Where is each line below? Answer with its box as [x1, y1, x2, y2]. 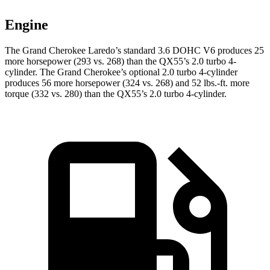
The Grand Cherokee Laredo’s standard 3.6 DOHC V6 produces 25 [5, 45, 264, 56]
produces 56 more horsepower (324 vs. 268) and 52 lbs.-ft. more [5, 78, 250, 89]
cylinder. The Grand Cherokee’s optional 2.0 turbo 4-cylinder [5, 67, 237, 78]
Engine [5, 17, 48, 33]
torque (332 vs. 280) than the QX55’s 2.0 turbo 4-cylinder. [5, 89, 227, 99]
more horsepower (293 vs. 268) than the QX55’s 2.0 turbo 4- [5, 56, 236, 67]
